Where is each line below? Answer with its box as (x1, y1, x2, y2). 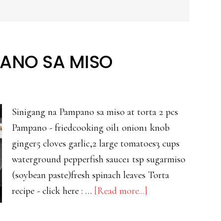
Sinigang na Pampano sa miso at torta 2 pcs (12, 106, 178, 118)
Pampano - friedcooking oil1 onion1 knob (12, 122, 170, 134)
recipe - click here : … (12, 185, 94, 197)
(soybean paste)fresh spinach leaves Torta (12, 169, 169, 181)
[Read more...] (94, 185, 147, 197)
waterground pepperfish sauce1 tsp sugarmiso (12, 153, 185, 165)
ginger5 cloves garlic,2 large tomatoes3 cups (12, 138, 180, 149)
